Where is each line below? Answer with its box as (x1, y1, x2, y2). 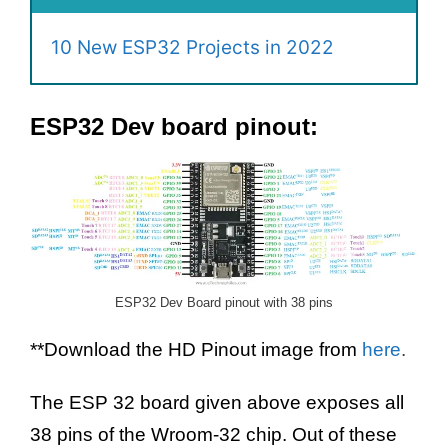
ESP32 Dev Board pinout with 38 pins (115, 294, 333, 310)
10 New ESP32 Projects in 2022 (51, 36, 334, 60)
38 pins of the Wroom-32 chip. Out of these (30, 424, 397, 446)
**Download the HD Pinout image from (30, 339, 357, 361)
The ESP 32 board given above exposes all (30, 392, 404, 414)
